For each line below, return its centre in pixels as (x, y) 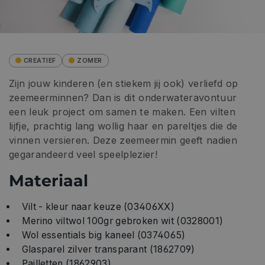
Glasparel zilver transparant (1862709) (108, 249)
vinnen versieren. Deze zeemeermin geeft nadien (123, 140)
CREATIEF (40, 60)
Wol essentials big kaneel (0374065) (104, 235)
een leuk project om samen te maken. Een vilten (122, 112)
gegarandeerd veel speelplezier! (83, 154)
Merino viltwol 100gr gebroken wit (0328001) (122, 221)
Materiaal (49, 181)
